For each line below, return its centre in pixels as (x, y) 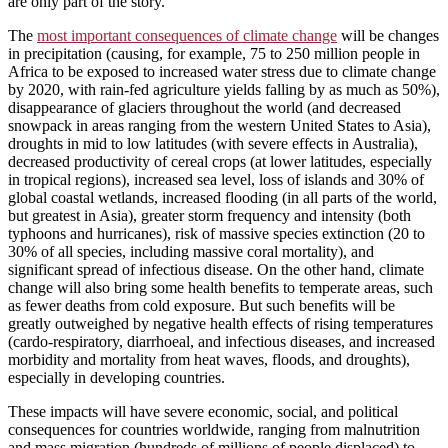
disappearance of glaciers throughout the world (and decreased (204, 108)
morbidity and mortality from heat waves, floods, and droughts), (209, 360)
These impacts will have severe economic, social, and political (203, 412)
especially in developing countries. (116, 378)
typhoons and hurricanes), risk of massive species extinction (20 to (216, 234)
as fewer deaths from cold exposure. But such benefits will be (201, 306)
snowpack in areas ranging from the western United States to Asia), (219, 126)
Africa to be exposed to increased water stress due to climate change (222, 72)
